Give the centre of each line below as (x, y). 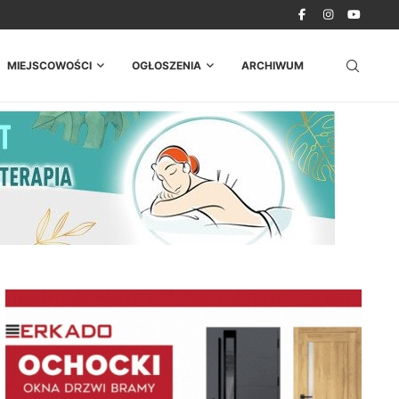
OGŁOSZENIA (167, 65)
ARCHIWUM (273, 65)
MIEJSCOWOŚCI (49, 65)
